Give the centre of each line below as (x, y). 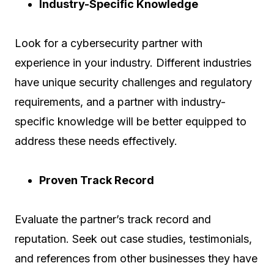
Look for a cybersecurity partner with (109, 43)
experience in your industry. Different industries (133, 63)
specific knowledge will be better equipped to (131, 121)
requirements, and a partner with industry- (120, 102)
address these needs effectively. (96, 141)
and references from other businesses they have (136, 258)
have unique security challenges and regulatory (133, 82)
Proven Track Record (97, 180)
